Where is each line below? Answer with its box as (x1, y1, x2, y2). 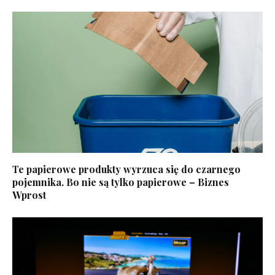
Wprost (12, 188, 46, 201)
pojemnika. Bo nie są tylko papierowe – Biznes (12, 175, 229, 188)
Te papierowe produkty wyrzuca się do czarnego (12, 162, 241, 176)
